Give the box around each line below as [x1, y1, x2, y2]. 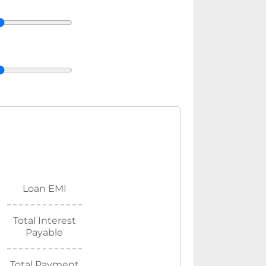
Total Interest [12, 215, 76, 227]
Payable [26, 227, 64, 239]
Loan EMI [22, 183, 66, 195]
